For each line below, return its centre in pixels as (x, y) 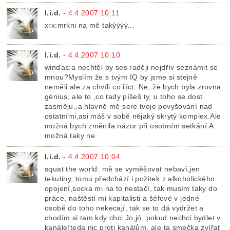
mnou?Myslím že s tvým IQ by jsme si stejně (121, 77)
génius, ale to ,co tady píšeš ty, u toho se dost (124, 97)
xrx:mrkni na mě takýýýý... (90, 25)
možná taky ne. (71, 136)
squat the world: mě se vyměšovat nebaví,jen (122, 169)
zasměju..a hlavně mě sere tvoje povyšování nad (129, 106)
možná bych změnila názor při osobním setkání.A (129, 126)
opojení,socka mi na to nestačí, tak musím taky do (131, 189)
